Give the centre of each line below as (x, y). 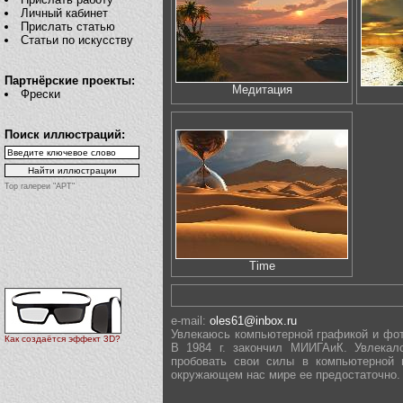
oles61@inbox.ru (253, 321)
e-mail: (190, 321)
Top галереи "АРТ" (40, 186)
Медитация (262, 90)
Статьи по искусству (77, 40)
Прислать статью (68, 27)
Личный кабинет (65, 13)
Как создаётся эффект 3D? (63, 339)
